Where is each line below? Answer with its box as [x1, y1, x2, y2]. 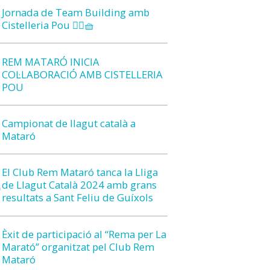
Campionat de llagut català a [1, 116, 136, 130]
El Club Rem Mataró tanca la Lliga [1, 165, 158, 180]
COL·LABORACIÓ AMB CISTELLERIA [1, 67, 163, 81]
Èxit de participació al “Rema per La [1, 227, 166, 241]
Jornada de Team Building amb [1, 5, 149, 20]
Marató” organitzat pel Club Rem [1, 239, 154, 254]
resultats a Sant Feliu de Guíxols [1, 190, 153, 205]
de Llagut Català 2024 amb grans [1, 178, 157, 192]
